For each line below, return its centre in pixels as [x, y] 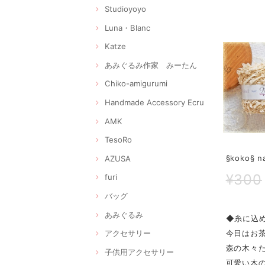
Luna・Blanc [127, 28]
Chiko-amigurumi [136, 84]
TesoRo [118, 140]
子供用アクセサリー [139, 252]
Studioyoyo [125, 9]
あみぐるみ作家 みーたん [151, 65]
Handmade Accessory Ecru [154, 102]
